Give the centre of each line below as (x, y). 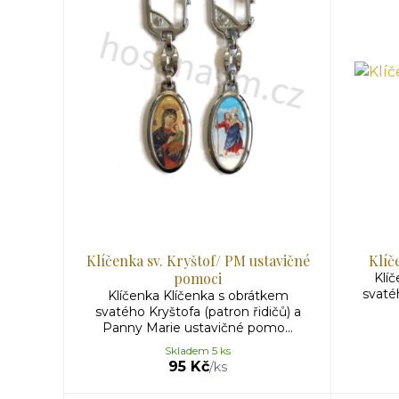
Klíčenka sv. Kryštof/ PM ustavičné (198, 261)
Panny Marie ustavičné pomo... (198, 328)
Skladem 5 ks (198, 350)
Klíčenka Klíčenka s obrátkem (198, 296)
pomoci (198, 278)
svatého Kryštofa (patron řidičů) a (198, 312)
